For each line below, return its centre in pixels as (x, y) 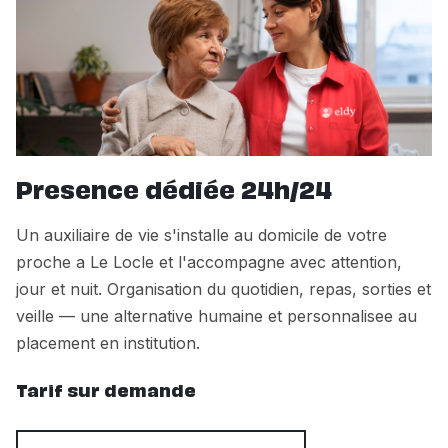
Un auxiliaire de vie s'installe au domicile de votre (201, 234)
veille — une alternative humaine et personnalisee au (216, 315)
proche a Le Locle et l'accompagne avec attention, (209, 261)
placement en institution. (108, 342)
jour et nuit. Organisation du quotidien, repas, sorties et (223, 288)
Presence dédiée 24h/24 (174, 192)
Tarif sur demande (106, 392)
